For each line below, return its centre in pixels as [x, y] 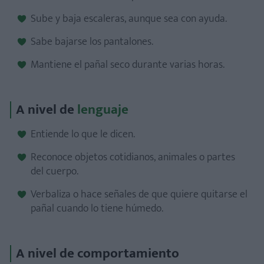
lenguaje [103, 110]
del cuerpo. [55, 171]
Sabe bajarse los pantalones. [92, 42]
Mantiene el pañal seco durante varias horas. [128, 65]
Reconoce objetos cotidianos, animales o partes [133, 157]
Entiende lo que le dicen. [83, 134]
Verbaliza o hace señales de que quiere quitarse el [139, 194]
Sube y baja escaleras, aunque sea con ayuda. [129, 19]
